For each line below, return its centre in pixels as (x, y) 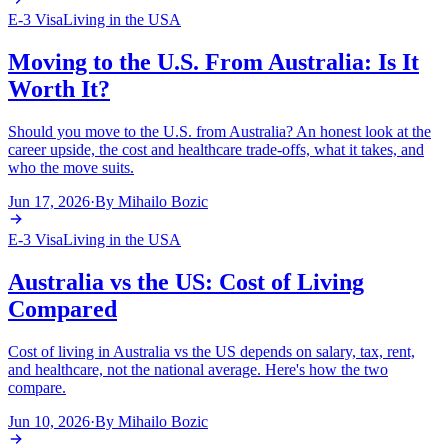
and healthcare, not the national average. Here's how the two (198, 369)
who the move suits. (71, 168)
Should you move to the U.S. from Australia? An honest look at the (219, 132)
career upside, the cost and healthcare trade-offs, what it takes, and (216, 150)
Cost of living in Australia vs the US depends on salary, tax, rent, (211, 351)
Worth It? (59, 89)
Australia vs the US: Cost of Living (186, 282)
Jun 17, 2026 (49, 202)
